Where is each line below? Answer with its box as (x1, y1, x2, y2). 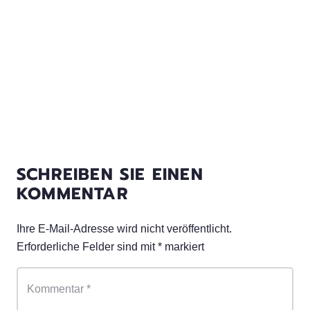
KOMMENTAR (17, 181, 135, 207)
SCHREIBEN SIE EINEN (17, 162, 203, 188)
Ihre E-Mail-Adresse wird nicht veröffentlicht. (17, 223, 232, 235)
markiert (162, 241, 204, 253)
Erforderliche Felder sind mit (17, 241, 158, 253)
